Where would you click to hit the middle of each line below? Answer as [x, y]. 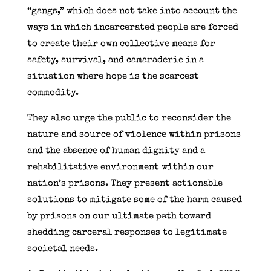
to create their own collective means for [121, 44]
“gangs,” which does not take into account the [132, 11]
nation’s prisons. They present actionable [125, 183]
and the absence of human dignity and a [116, 151]
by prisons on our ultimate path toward [119, 216]
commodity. [53, 93]
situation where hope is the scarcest [113, 76]
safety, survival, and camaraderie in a [115, 60]
